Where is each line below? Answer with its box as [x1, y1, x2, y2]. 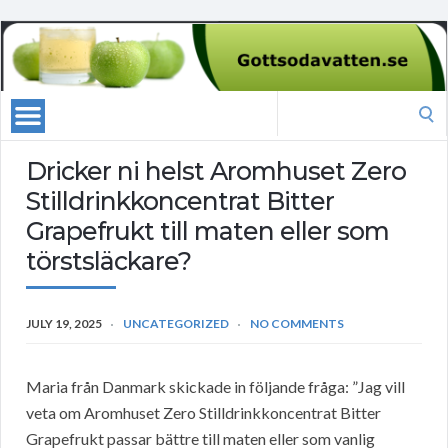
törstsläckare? [26, 246, 191, 277]
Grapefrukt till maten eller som [26, 216, 389, 247]
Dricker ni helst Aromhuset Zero [26, 156, 406, 187]
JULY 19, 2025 [26, 316, 102, 332]
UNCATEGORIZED [123, 316, 229, 332]
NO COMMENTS [250, 316, 344, 332]
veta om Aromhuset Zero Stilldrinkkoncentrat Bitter [26, 403, 381, 423]
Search [276, 93, 322, 113]
